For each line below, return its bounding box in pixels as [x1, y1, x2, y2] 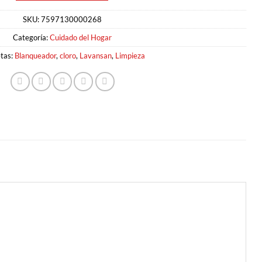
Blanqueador [15, 50, 56, 60]
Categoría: [12, 32, 50, 42]
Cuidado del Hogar [49, 32, 112, 42]
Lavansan [80, 50, 112, 60]
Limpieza [115, 50, 145, 60]
